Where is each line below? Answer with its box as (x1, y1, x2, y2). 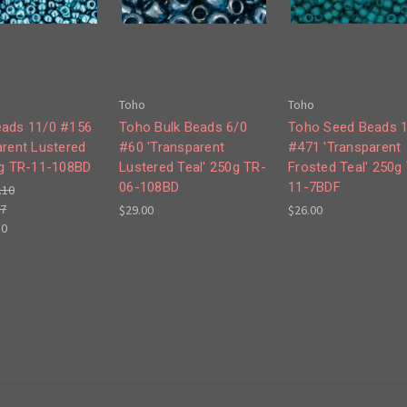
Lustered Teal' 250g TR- (119, 159, 266, 176)
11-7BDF (288, 179, 341, 196)
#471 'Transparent (288, 139, 402, 156)
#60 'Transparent (119, 139, 224, 156)
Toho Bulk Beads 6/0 (119, 119, 247, 136)
